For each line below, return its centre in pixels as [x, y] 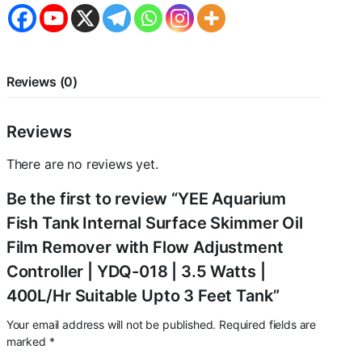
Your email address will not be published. [111, 324]
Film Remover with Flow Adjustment [145, 247]
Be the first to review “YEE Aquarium [146, 199]
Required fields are [268, 324]
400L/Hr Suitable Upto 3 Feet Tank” [143, 296]
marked [27, 341]
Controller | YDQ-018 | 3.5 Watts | [136, 271]
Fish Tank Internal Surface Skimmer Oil [154, 223]
